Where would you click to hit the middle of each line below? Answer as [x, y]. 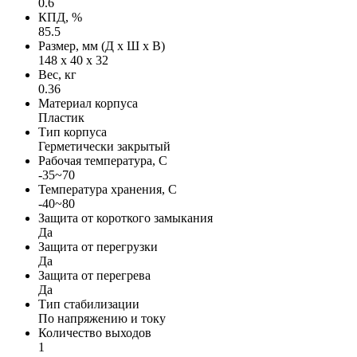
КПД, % [60, 17]
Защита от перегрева [94, 275]
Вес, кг [57, 74]
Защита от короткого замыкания [126, 218]
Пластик [61, 117]
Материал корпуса [88, 103]
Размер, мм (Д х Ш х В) [102, 45]
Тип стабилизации [89, 304]
